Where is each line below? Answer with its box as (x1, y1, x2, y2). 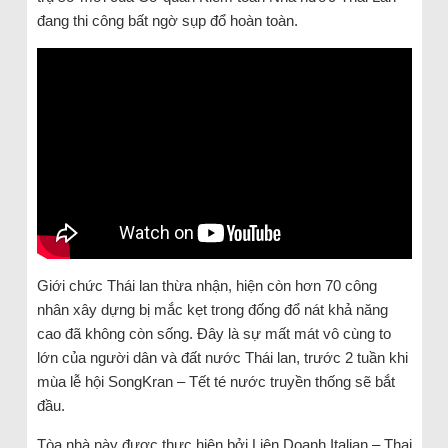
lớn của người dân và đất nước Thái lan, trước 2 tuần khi (36, 348, 408, 366)
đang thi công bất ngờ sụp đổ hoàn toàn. (36, 12, 302, 29)
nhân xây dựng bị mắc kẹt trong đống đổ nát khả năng (36, 300, 388, 318)
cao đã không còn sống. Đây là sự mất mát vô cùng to (36, 324, 391, 342)
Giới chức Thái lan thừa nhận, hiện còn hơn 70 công (36, 276, 377, 294)
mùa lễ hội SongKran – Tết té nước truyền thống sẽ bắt (36, 372, 395, 390)
